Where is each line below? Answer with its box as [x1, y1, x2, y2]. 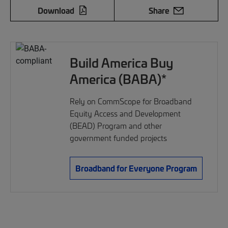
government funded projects [70, 133, 167, 144]
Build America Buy [70, 53, 174, 72]
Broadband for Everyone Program [75, 162, 197, 174]
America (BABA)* [70, 70, 167, 88]
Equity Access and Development [70, 108, 181, 119]
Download [37, 5, 74, 16]
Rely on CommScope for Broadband [70, 96, 192, 107]
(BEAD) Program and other [70, 121, 162, 131]
